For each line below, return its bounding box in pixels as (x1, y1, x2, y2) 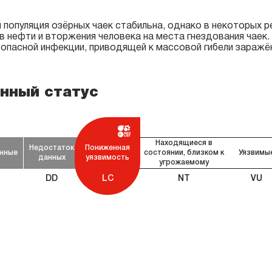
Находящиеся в (155, 139, 213, 146)
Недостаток (29, 144, 74, 151)
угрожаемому (159, 158, 209, 166)
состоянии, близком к (144, 149, 225, 156)
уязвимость (86, 154, 129, 161)
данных (38, 154, 66, 161)
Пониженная (85, 144, 130, 151)
